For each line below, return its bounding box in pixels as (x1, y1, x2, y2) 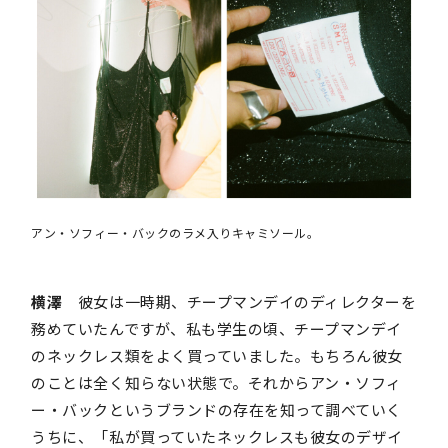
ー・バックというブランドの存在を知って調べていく (31, 399, 402, 421)
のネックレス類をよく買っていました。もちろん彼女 (31, 345, 403, 367)
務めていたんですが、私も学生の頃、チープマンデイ (31, 318, 402, 340)
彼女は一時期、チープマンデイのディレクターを (62, 291, 417, 313)
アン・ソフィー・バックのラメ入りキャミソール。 (31, 224, 320, 242)
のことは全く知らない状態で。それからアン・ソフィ (31, 372, 402, 394)
